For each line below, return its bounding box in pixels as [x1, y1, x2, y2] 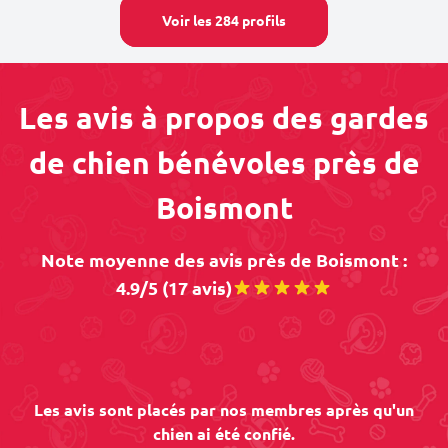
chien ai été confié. [153, 423, 295, 444]
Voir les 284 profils [162, 11, 286, 29]
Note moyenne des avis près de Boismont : [41, 248, 407, 271]
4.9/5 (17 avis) [116, 276, 232, 299]
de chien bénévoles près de [28, 144, 420, 181]
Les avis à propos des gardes [19, 99, 429, 136]
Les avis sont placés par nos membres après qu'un [34, 399, 414, 420]
